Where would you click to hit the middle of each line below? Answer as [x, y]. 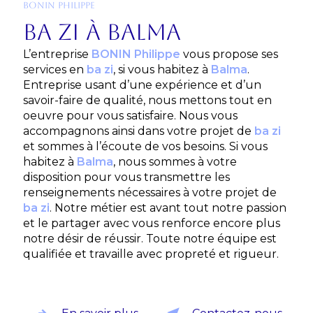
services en [54, 69]
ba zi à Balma [102, 31]
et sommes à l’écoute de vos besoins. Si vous [145, 146]
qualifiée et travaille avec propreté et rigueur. [151, 254]
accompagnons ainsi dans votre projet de [138, 131]
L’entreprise [57, 54]
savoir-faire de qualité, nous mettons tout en [147, 100]
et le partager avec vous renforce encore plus [151, 223]
